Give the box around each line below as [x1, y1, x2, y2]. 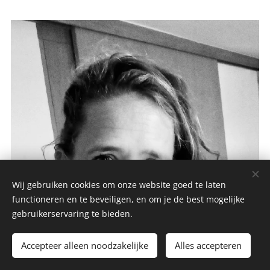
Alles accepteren [175, 239, 242, 251]
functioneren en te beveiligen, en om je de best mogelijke [12, 193, 245, 205]
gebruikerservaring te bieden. [12, 208, 133, 219]
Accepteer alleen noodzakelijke [21, 239, 148, 251]
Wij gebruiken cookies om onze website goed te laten [12, 179, 226, 190]
